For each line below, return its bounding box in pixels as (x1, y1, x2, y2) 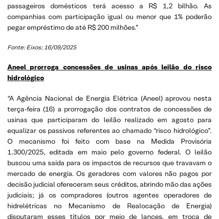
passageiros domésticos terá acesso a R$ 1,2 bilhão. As (7, 1, 212, 10)
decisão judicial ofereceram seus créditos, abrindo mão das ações (7, 179, 212, 189)
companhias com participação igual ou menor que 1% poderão (7, 12, 212, 21)
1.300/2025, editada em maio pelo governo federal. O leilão (7, 147, 212, 156)
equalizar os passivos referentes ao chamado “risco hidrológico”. (7, 126, 212, 135)
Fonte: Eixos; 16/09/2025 (7, 43, 76, 51)
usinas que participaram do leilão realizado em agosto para (7, 115, 212, 124)
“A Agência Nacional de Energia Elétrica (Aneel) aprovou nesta (7, 93, 212, 103)
